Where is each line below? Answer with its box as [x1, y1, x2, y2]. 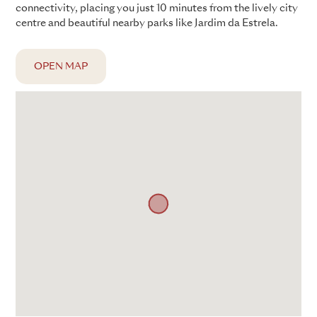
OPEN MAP [34, 62, 88, 71]
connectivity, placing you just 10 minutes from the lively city [16, 3, 298, 13]
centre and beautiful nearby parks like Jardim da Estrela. [16, 18, 278, 28]
